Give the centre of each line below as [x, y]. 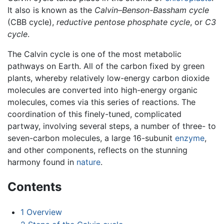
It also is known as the [51, 10]
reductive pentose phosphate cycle [123, 22]
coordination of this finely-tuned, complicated [94, 114]
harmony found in [42, 162]
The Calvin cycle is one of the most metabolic [94, 54]
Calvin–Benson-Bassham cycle [152, 10]
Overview [44, 212]
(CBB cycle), [32, 22]
